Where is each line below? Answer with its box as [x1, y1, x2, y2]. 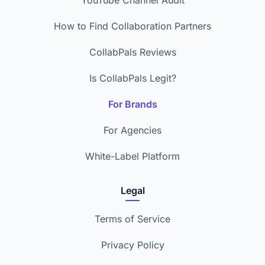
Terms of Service [95, 213, 170, 225]
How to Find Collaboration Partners [54, 20, 211, 32]
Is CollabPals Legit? [89, 72, 176, 84]
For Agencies [104, 124, 161, 136]
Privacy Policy [101, 239, 164, 251]
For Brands [108, 98, 157, 110]
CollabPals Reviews [89, 46, 176, 58]
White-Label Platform [85, 150, 180, 162]
